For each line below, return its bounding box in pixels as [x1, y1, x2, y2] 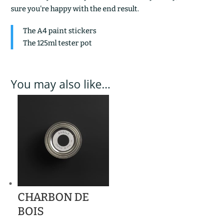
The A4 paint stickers [23, 26, 97, 35]
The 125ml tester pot [23, 38, 92, 47]
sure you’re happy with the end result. [11, 4, 139, 13]
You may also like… [11, 76, 111, 92]
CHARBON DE [18, 190, 89, 204]
